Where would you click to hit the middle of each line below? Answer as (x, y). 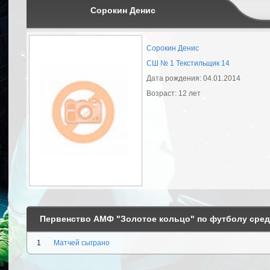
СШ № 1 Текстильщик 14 (188, 63)
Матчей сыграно (82, 243)
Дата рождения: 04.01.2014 (193, 78)
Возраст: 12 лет (174, 93)
